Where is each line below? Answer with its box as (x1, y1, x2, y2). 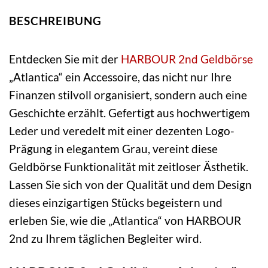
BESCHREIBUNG (9, 13, 102, 28)
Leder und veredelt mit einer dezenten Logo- (9, 124, 234, 138)
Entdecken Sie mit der (9, 52, 121, 66)
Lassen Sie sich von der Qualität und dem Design (9, 178, 252, 192)
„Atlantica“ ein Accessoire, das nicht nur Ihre (9, 70, 232, 84)
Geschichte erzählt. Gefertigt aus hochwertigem (9, 106, 250, 120)
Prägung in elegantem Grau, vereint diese (9, 142, 218, 156)
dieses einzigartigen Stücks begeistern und (9, 196, 223, 210)
